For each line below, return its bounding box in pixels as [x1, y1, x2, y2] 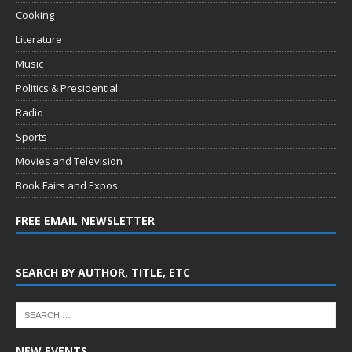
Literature [16, 31, 62, 46]
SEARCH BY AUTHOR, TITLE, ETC [16, 264, 190, 280]
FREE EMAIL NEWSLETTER [16, 212, 155, 228]
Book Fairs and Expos [16, 178, 118, 192]
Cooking [16, 7, 54, 22]
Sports [16, 129, 47, 144]
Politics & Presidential [16, 80, 118, 95]
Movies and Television [16, 153, 123, 168]
